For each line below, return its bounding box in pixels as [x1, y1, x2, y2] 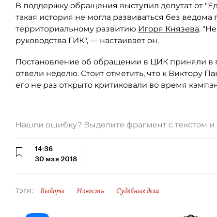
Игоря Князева [138, 24, 199, 33]
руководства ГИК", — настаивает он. [15, 36, 159, 45]
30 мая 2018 [35, 155, 77, 163]
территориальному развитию [15, 24, 138, 33]
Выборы [40, 186, 64, 196]
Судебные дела [116, 186, 159, 196]
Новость [77, 186, 104, 196]
